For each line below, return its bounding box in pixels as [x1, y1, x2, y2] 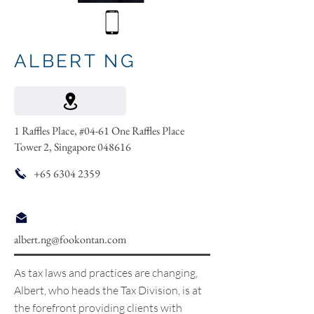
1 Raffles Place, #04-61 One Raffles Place [14, 123, 184, 138]
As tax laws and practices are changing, [14, 266, 198, 280]
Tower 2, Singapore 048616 [14, 139, 131, 154]
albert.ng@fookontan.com [14, 232, 126, 247]
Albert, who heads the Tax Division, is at [14, 283, 202, 297]
